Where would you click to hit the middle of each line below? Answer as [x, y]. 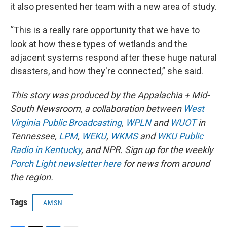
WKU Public [180, 136]
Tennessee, [34, 136]
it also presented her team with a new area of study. [113, 6]
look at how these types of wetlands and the [99, 44]
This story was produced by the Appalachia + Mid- [110, 95]
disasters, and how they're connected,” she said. [107, 71]
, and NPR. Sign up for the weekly [147, 150]
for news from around [165, 163]
